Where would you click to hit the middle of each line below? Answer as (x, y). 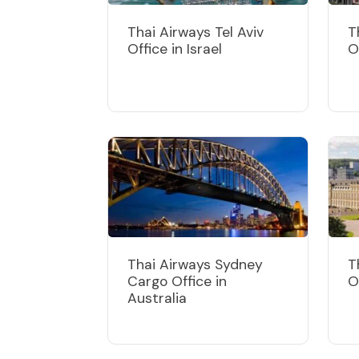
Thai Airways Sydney (195, 264)
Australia (157, 298)
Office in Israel (175, 48)
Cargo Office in (177, 281)
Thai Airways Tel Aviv (196, 32)
